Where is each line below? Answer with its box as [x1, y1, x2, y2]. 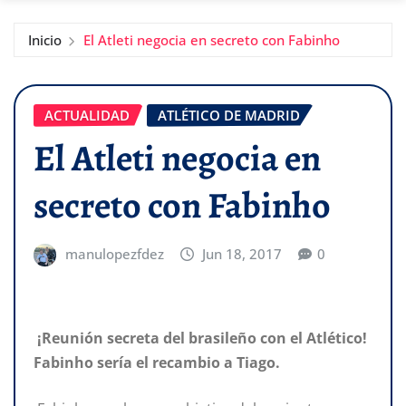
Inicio [28, 30, 62, 49]
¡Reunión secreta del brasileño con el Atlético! [34, 327, 367, 348]
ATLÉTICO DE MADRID [158, 105, 300, 124]
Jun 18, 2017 [202, 245, 283, 264]
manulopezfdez [64, 245, 164, 264]
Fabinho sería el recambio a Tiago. [34, 352, 280, 372]
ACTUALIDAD [44, 105, 130, 124]
